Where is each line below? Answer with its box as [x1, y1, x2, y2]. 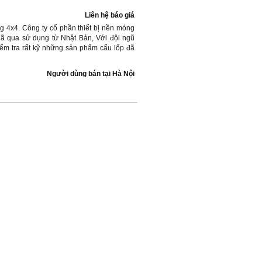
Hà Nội [112, 70, 135, 78]
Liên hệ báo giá [85, 11, 135, 19]
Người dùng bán [47, 70, 101, 78]
